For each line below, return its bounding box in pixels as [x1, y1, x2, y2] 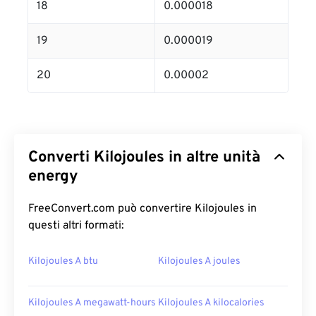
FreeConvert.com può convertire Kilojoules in [28, 202, 257, 217]
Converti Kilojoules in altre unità [28, 148, 260, 168]
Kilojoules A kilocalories [158, 297, 265, 310]
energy [28, 167, 78, 187]
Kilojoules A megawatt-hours [28, 297, 156, 310]
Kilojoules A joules [158, 255, 241, 268]
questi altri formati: [28, 219, 124, 233]
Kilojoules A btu [28, 255, 98, 268]
